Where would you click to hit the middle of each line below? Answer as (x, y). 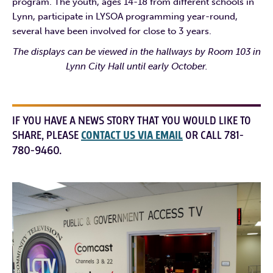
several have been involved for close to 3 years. (112, 31)
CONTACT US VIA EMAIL (132, 135)
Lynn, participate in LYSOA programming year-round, (125, 16)
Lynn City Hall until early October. (136, 66)
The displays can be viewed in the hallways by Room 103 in (136, 51)
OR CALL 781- (213, 135)
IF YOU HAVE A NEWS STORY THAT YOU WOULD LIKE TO (132, 120)
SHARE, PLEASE (47, 135)
